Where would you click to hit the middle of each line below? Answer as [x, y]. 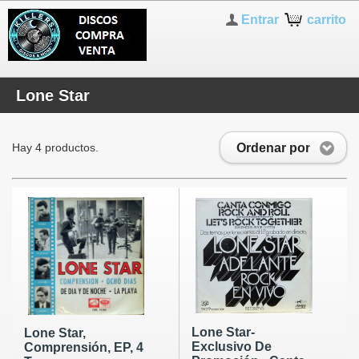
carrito [327, 20]
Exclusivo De [231, 347]
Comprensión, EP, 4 [84, 347]
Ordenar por [273, 147]
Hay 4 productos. [55, 147]
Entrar [260, 20]
